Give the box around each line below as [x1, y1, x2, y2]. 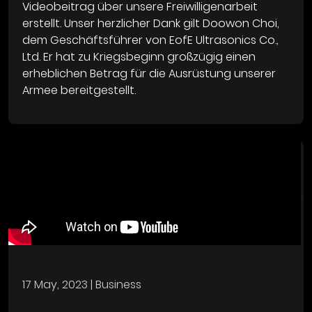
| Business [88, 276, 141, 293]
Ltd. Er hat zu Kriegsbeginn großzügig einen [22, 49, 256, 65]
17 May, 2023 [22, 276, 88, 293]
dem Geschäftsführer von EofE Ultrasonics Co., [22, 32, 279, 49]
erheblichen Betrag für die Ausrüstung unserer [22, 65, 276, 82]
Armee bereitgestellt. [22, 82, 136, 99]
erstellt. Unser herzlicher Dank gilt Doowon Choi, [22, 15, 279, 32]
